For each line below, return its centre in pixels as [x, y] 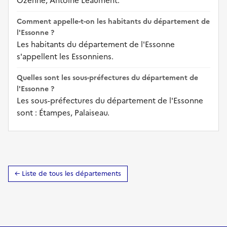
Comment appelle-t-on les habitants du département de [113, 21]
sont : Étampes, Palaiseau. [63, 112]
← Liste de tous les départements [68, 173]
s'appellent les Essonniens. [65, 56]
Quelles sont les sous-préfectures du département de [107, 78]
